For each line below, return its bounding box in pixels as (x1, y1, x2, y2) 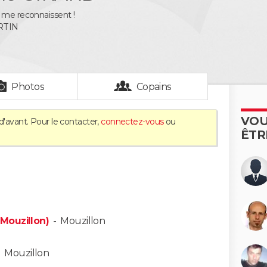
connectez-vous (101, 116, 164, 127)
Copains (136, 81, 172, 92)
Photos (11, 81, 45, 92)
